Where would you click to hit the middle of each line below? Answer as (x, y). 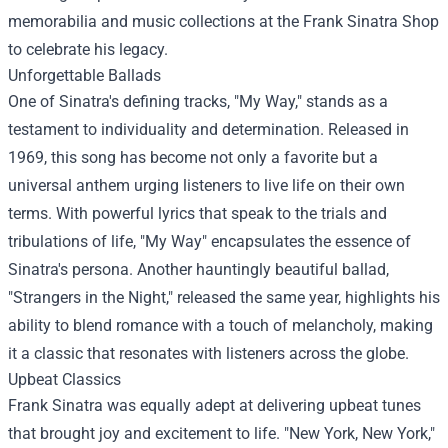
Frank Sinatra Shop (371, 21)
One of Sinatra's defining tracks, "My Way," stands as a (198, 101)
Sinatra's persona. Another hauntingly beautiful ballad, (198, 269)
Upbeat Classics (64, 379)
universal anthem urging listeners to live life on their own (206, 185)
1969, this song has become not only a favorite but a (193, 157)
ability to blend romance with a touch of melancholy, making (220, 325)
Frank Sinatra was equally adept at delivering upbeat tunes (214, 405)
